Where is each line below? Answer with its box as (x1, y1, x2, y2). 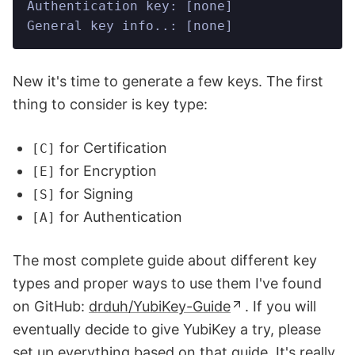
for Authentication (55, 208, 182, 225)
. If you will (245, 297, 316, 315)
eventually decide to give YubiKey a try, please (13, 320, 321, 338)
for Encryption (55, 162, 157, 179)
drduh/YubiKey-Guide (89, 297, 231, 315)
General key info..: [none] (27, 17, 233, 33)
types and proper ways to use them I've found (13, 274, 322, 292)
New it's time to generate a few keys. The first (13, 72, 323, 90)
